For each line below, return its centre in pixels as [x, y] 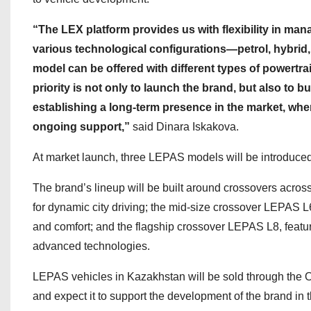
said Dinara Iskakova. [184, 127]
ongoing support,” [81, 127]
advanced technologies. [91, 246]
